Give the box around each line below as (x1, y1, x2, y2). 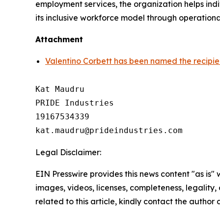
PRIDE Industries (35, 98, 114, 108)
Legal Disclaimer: (35, 147, 101, 158)
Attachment (35, 34, 83, 45)
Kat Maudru (35, 84, 84, 94)
